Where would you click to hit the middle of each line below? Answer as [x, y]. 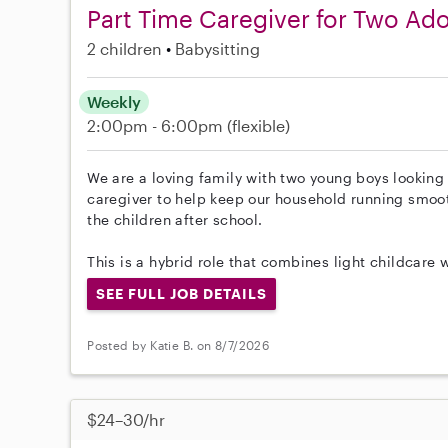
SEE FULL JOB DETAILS [181, 293]
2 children [125, 48]
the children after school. [175, 219]
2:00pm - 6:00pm [157, 125]
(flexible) [259, 125]
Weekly [114, 101]
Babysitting [218, 48]
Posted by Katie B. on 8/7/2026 [178, 345]
